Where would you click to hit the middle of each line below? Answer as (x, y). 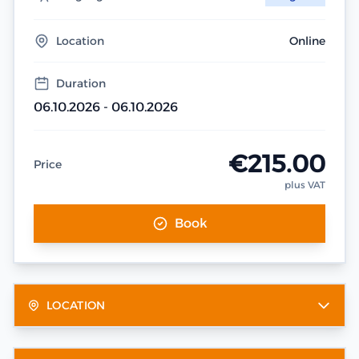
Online (307, 41)
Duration (81, 83)
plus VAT (305, 185)
